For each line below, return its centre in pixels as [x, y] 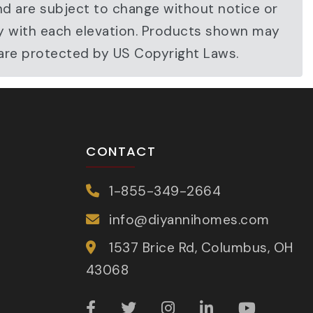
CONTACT [121, 152]
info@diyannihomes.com [189, 219]
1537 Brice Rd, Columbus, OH [201, 248]
